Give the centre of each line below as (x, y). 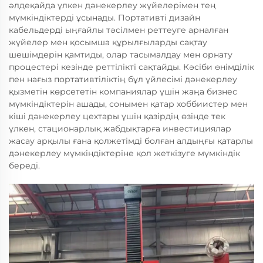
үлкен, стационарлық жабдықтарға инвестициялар (120, 129)
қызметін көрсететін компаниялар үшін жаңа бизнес (123, 92)
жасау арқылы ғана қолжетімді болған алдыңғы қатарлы (131, 141)
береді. (24, 166)
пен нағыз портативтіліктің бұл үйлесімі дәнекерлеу (123, 80)
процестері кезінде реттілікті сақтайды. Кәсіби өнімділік (131, 67)
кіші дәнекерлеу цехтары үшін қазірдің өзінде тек (117, 117)
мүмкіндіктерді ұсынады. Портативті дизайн (104, 18)
